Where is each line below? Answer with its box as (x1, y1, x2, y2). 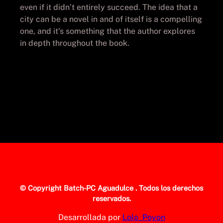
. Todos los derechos (135, 183, 203, 192)
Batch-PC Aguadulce (64, 183, 135, 192)
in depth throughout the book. (20, 38, 129, 48)
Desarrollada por (58, 212, 122, 222)
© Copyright (20, 183, 64, 192)
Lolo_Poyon (122, 212, 165, 222)
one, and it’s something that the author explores (20, 26, 195, 36)
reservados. (92, 194, 131, 203)
